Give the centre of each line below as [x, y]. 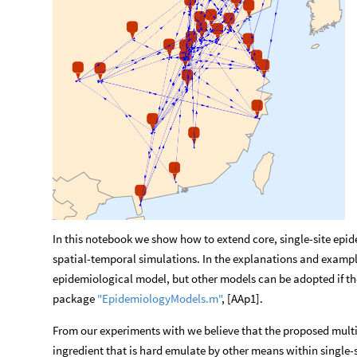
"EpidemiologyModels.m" [159, 298]
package [75, 298]
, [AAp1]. [242, 298]
